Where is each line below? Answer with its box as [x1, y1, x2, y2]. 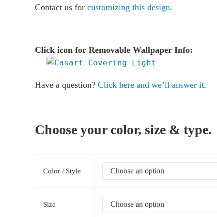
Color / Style [43, 167, 81, 175]
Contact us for [35, 2, 87, 13]
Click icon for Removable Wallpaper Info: [35, 45, 193, 55]
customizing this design [87, 2, 170, 13]
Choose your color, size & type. [35, 122, 212, 138]
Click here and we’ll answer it [98, 80, 204, 90]
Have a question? [35, 80, 98, 90]
